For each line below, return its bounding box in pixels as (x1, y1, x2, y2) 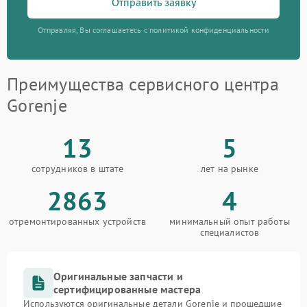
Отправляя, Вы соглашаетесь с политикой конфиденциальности (37, 25, 270, 35)
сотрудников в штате (31, 162, 124, 175)
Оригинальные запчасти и (53, 269, 183, 283)
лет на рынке (201, 162, 258, 175)
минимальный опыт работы (169, 215, 290, 228)
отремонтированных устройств (8, 215, 147, 228)
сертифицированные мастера (53, 282, 201, 296)
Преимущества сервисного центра (7, 73, 279, 95)
